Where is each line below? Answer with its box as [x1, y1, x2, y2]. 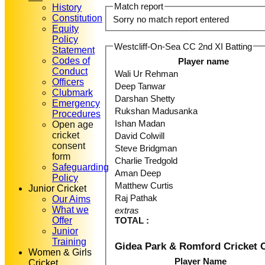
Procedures [52, 109, 101, 119]
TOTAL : [115, 215, 150, 226]
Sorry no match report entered [113, 14, 230, 25]
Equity [52, 24, 79, 34]
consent [52, 141, 85, 151]
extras [115, 205, 140, 216]
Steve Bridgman [115, 143, 177, 154]
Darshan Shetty [115, 93, 176, 104]
